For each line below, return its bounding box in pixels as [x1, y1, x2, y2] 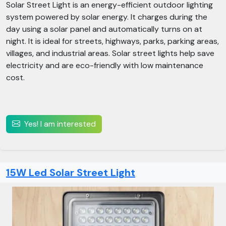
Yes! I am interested [24, 119, 96, 129]
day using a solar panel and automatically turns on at [6, 24, 202, 34]
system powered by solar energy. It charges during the [6, 12, 207, 22]
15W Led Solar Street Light [6, 166, 135, 179]
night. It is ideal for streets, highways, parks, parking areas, [6, 36, 219, 46]
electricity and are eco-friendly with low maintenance [6, 60, 203, 71]
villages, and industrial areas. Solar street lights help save [6, 48, 214, 59]
